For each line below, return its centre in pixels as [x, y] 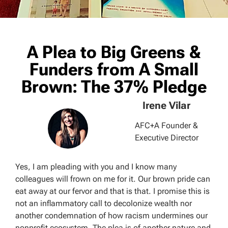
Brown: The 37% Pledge [114, 87]
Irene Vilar [167, 105]
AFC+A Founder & [167, 125]
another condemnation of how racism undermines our [111, 215]
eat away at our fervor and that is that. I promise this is [112, 191]
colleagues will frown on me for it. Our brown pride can [113, 179]
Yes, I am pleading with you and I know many [96, 166]
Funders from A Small [114, 69]
